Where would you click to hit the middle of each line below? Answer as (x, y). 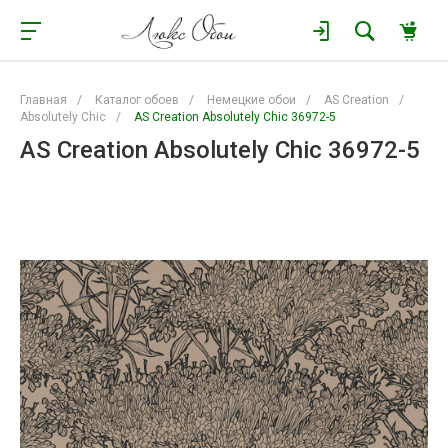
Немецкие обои (251, 100)
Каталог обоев (137, 100)
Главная (43, 100)
